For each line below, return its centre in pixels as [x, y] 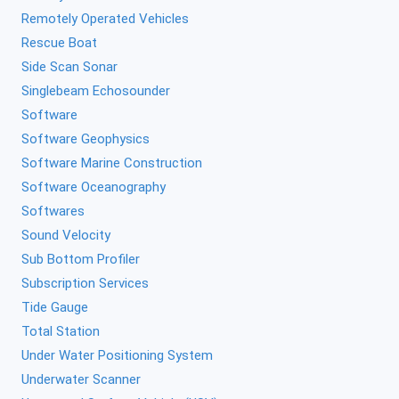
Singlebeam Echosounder [96, 91]
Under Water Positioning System [117, 355]
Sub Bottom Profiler [81, 259]
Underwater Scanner [81, 379]
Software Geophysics [85, 139]
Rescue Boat [59, 43]
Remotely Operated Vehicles [105, 19]
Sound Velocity [66, 235]
